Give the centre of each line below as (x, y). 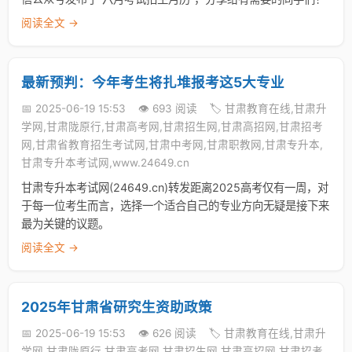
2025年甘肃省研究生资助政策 (117, 307)
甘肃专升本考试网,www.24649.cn (105, 163)
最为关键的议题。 (65, 224)
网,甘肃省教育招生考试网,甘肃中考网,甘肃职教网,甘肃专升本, (172, 145)
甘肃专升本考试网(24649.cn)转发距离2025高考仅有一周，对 (175, 187)
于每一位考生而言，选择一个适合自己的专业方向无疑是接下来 (175, 205)
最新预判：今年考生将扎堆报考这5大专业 (153, 82)
